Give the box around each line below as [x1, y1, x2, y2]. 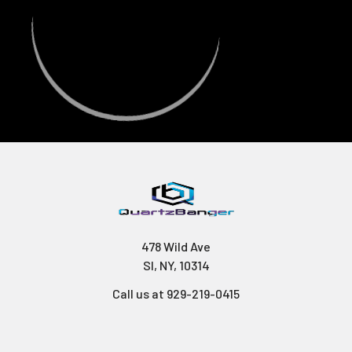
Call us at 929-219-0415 [112, 286, 240, 302]
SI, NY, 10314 [142, 258, 210, 273]
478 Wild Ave [141, 239, 211, 255]
